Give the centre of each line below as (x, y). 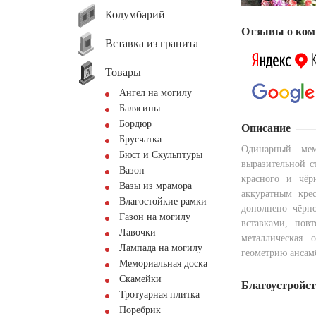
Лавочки (138, 232)
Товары (123, 72)
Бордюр (135, 124)
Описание (266, 128)
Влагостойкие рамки (163, 201)
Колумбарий (135, 14)
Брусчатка (140, 139)
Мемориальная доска (163, 263)
